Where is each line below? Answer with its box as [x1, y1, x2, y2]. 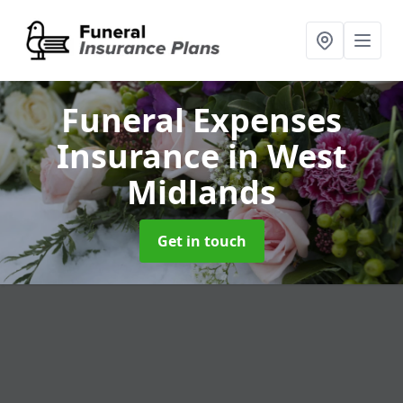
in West [227, 134, 347, 178]
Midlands [127, 170, 276, 214]
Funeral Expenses [61, 98, 342, 142]
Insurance [56, 134, 228, 178]
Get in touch [157, 231, 246, 251]
